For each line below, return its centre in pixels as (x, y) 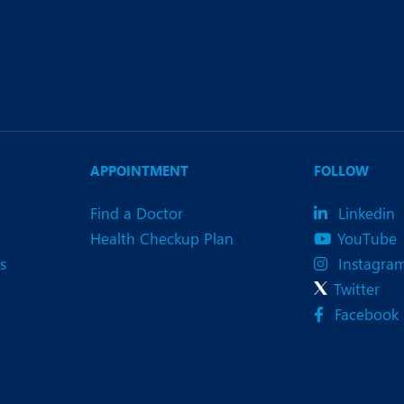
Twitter (357, 289)
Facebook (364, 314)
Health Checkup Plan (162, 239)
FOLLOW (341, 171)
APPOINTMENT (139, 171)
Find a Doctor (137, 213)
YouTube (367, 239)
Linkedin (364, 213)
